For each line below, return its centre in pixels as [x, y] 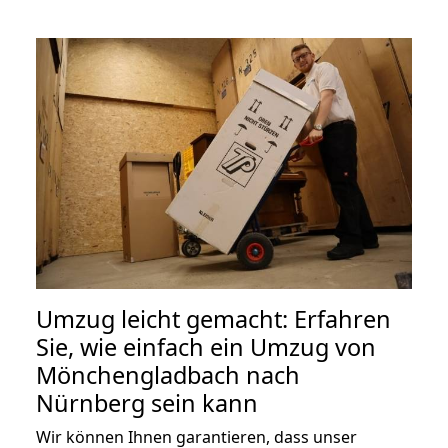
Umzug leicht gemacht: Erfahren [213, 318]
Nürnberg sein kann [147, 402]
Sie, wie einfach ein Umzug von [206, 346]
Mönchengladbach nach [168, 374]
